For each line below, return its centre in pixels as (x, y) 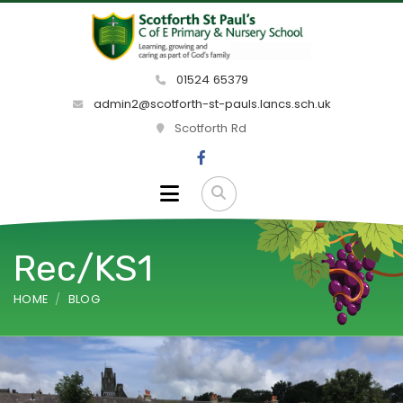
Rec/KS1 (83, 268)
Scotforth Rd (209, 129)
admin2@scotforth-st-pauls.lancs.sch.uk (210, 104)
